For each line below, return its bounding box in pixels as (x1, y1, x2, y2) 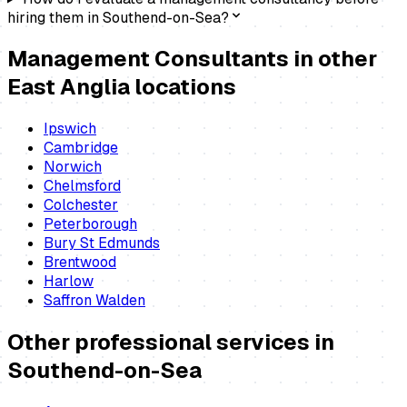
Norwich (44, 157, 102, 177)
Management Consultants (7, 45, 289, 74)
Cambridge (44, 138, 118, 158)
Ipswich (44, 119, 96, 139)
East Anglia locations (7, 73, 236, 102)
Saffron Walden (44, 291, 145, 311)
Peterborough (44, 214, 137, 234)
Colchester (44, 195, 118, 215)
